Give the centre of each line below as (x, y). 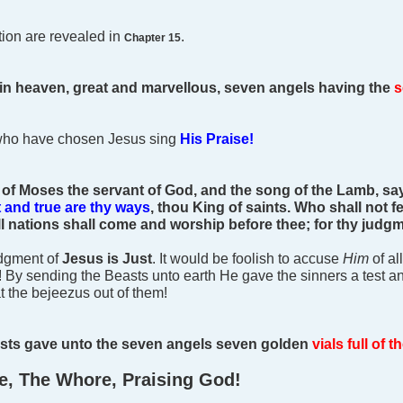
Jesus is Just (107, 259)
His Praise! (217, 139)
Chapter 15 (152, 38)
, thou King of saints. (220, 207)
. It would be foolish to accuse (247, 259)
